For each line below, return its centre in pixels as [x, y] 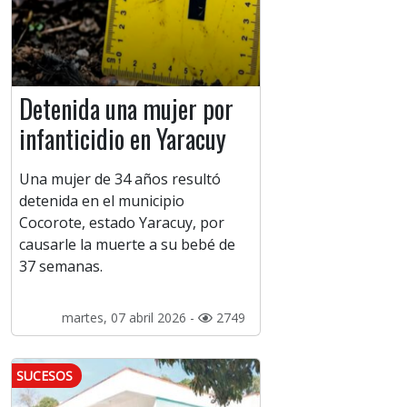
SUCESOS [45, 376]
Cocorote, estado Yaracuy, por [122, 223]
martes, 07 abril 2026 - [129, 318]
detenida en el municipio [102, 201]
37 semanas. [61, 267]
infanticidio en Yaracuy [123, 139]
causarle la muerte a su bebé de [127, 245]
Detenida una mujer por [126, 109]
